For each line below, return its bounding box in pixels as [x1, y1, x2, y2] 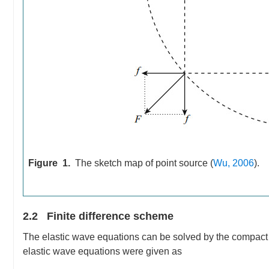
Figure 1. [28, 158, 70, 168]
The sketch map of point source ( [75, 158, 213, 168]
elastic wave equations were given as [23, 246, 182, 256]
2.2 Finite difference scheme [23, 210, 174, 222]
